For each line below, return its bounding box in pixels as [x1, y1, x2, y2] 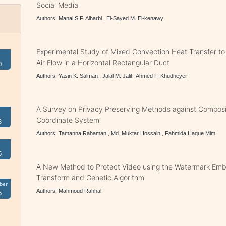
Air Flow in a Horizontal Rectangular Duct [36, 58, 170, 67]
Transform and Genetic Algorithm [36, 173, 145, 182]
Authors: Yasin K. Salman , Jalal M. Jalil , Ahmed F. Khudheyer [36, 73, 188, 79]
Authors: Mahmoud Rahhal [36, 188, 102, 194]
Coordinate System [36, 116, 100, 124]
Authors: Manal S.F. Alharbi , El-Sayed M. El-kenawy [36, 15, 164, 21]
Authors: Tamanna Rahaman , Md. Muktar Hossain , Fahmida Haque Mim [36, 130, 216, 136]
